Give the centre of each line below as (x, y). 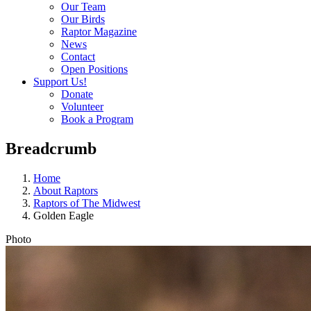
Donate (77, 94)
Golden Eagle (64, 215)
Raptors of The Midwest (87, 203)
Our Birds (83, 19)
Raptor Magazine (99, 32)
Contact (78, 57)
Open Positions (94, 69)
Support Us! (60, 82)
